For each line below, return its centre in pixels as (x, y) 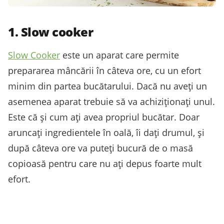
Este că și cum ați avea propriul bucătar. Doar (104, 117)
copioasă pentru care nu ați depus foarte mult (105, 164)
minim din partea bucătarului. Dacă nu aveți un (107, 86)
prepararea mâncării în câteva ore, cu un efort (104, 71)
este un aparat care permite (119, 55)
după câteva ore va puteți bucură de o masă (100, 148)
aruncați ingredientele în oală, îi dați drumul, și (106, 133)
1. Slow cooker (51, 32)
